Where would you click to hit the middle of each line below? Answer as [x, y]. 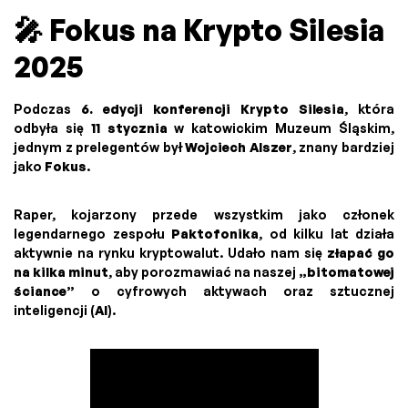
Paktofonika [215, 234]
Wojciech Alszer [239, 148]
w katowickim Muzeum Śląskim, [281, 128]
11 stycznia [129, 128]
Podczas [47, 109]
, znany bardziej [343, 148]
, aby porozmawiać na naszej [204, 272]
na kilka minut [61, 272]
